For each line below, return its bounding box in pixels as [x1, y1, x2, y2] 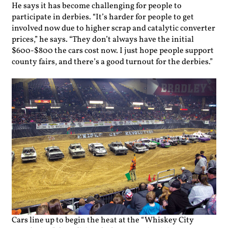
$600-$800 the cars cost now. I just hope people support [12, 45, 214, 56]
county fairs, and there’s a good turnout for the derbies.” [12, 56, 213, 68]
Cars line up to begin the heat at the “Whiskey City [12, 214, 194, 226]
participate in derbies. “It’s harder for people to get [12, 11, 194, 23]
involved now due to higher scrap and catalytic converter [12, 22, 215, 34]
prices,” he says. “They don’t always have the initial [12, 34, 194, 45]
